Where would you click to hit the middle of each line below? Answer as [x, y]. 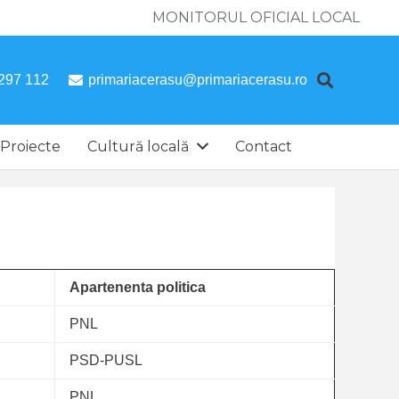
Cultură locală [138, 147]
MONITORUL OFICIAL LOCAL [256, 17]
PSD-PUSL [106, 360]
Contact [263, 147]
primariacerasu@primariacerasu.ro [198, 80]
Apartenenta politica [138, 287]
